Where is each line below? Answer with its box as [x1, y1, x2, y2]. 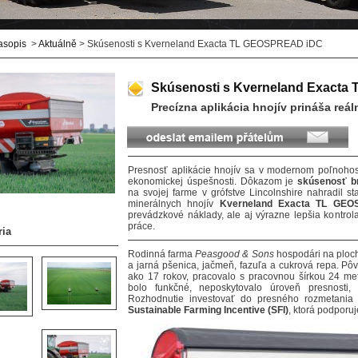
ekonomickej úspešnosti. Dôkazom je [128, 176, 298, 188]
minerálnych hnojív [128, 198, 220, 210]
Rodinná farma [128, 249, 196, 261]
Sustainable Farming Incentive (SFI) [128, 304, 288, 316]
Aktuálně [38, 38, 77, 50]
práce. [128, 221, 155, 233]
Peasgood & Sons [195, 249, 274, 261]
